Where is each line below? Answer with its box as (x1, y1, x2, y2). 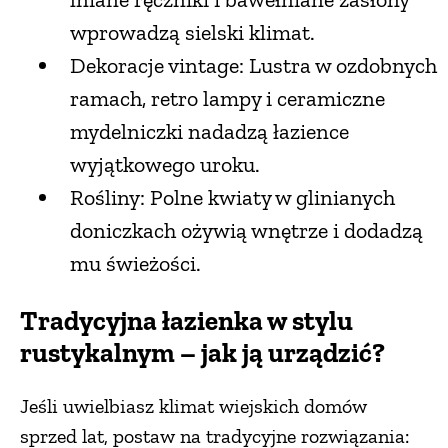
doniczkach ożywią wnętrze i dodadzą (70, 216, 423, 244)
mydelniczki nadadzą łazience (70, 117, 349, 145)
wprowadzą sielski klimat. (70, 18, 315, 46)
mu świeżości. (70, 249, 201, 277)
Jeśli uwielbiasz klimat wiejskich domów (20, 394, 367, 419)
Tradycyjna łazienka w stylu (20, 304, 353, 337)
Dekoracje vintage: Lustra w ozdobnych (70, 51, 437, 79)
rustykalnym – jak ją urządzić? (20, 336, 385, 369)
